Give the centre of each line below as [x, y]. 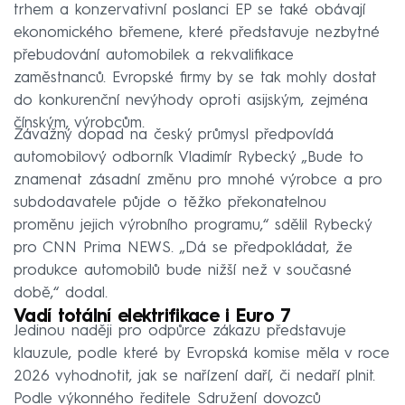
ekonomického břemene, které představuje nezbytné [197, 33]
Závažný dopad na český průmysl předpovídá [174, 135]
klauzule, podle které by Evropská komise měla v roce [202, 353]
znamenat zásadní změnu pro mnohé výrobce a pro [198, 180]
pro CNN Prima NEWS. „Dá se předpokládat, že [183, 248]
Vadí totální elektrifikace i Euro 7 [152, 317]
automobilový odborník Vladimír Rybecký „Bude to [188, 157]
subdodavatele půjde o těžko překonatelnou [170, 202]
